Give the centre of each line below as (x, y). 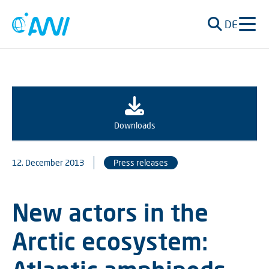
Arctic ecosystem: (110, 241)
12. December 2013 (48, 162)
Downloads (134, 125)
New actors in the (110, 212)
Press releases (141, 162)
